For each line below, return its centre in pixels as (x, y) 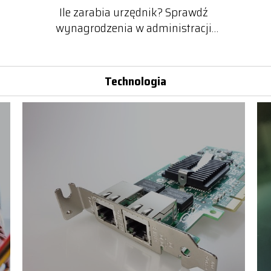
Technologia (135, 81)
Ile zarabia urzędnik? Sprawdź (134, 12)
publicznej (134, 44)
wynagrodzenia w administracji (134, 28)
